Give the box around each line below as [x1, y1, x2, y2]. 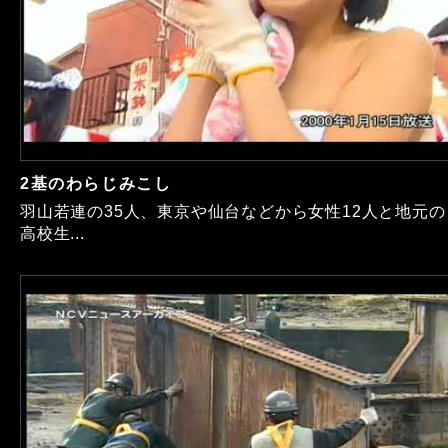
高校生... [20, 225, 85, 242]
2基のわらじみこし [20, 175, 172, 192]
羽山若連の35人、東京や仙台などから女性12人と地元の [20, 203, 446, 220]
